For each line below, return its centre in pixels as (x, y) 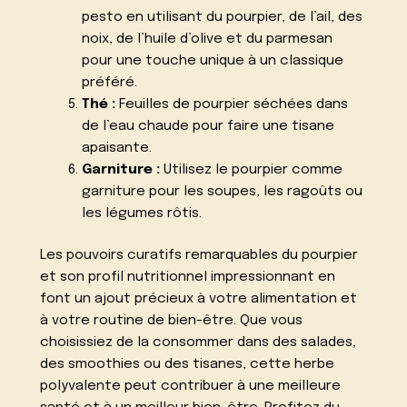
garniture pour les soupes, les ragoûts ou (222, 191)
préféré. (109, 82)
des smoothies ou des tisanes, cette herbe (188, 365)
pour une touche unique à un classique (212, 60)
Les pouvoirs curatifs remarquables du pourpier (199, 256)
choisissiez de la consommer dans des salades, (199, 343)
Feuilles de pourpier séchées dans (231, 104)
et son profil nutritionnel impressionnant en (188, 278)
